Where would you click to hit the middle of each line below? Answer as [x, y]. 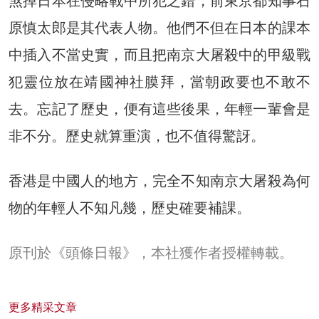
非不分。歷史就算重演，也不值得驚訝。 [137, 136]
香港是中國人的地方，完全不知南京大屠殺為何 [159, 181]
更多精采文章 [43, 307]
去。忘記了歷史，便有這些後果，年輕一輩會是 [159, 109]
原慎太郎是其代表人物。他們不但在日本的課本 [159, 27]
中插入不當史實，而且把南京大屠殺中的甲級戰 [159, 54]
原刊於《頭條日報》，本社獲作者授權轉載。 [151, 252]
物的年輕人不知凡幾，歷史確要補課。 [130, 208]
